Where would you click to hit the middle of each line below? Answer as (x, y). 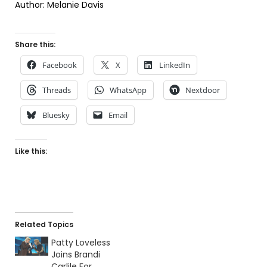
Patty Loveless (80, 243)
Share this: (35, 45)
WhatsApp (128, 90)
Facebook (60, 65)
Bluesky (56, 115)
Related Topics (44, 225)
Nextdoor (203, 90)
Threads (57, 90)
